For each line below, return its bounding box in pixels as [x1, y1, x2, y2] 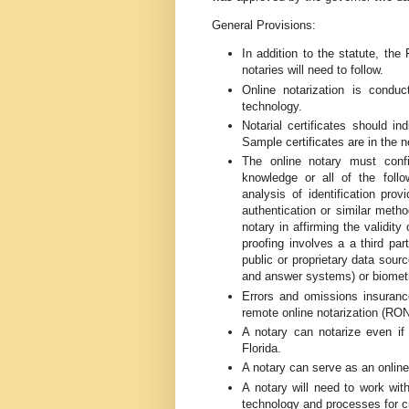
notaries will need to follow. [242, 63, 383, 78]
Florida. [242, 341, 281, 355]
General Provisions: [212, 18, 316, 33]
